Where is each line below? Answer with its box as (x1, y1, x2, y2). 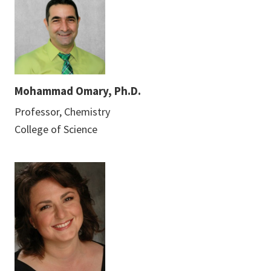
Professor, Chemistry (15, 104, 110, 119)
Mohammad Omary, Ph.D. (15, 83, 141, 98)
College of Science (15, 122, 97, 136)
